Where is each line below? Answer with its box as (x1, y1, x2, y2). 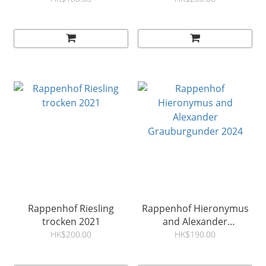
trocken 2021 (42, 215, 100, 229)
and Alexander (163, 215, 227, 229)
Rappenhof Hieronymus (141, 202, 249, 216)
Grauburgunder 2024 (147, 228, 243, 242)
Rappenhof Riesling (28, 202, 114, 216)
